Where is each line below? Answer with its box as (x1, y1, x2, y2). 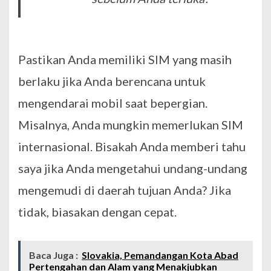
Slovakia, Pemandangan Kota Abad (82, 249, 238, 261)
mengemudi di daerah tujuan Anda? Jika (18, 183, 231, 198)
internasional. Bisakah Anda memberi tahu (18, 139, 246, 154)
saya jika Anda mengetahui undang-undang (18, 161, 247, 176)
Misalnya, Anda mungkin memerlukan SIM (18, 117, 243, 132)
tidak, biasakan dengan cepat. (18, 204, 177, 220)
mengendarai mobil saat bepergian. (18, 96, 207, 111)
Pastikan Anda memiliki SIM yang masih (18, 52, 232, 67)
